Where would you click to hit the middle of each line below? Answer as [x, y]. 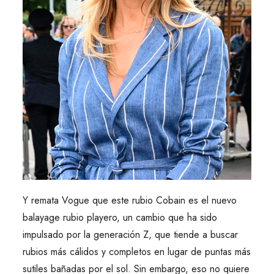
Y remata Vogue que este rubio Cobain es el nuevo [129, 201]
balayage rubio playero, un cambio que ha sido [120, 218]
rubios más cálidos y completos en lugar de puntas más [136, 252]
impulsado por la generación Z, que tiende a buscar [130, 235]
